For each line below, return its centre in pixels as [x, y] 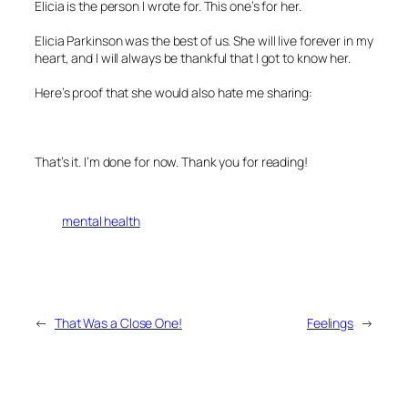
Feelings [330, 322]
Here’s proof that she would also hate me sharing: [174, 93]
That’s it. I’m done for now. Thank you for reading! [171, 162]
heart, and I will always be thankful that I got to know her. [193, 58]
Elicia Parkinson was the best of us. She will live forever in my [204, 41]
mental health [101, 220]
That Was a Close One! [118, 322]
